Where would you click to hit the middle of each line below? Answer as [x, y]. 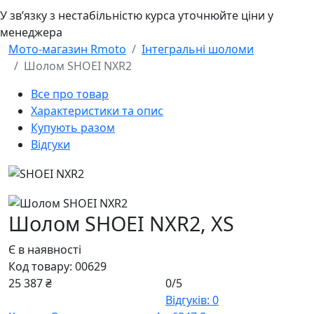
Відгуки [50, 145]
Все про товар [70, 94]
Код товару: [42, 266]
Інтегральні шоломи [198, 49]
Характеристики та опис [97, 111]
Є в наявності [45, 249]
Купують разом [73, 128]
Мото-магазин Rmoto [67, 49]
